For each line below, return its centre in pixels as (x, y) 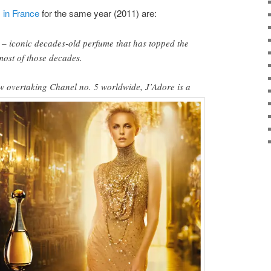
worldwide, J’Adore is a (145, 86)
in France (21, 13)
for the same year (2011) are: (98, 13)
